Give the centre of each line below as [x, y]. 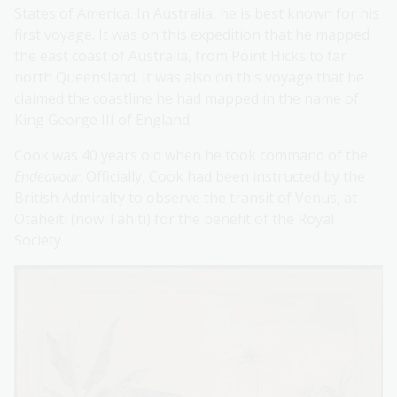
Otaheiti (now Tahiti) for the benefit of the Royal [174, 219]
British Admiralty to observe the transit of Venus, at [186, 198]
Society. [39, 241]
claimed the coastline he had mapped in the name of [187, 99]
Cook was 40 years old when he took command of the [191, 156]
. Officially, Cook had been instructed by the [222, 177]
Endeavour [47, 177]
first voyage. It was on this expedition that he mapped [192, 35]
